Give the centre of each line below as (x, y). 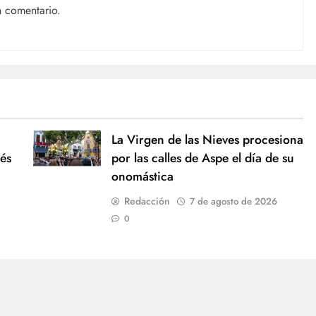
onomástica (142, 176)
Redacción (147, 201)
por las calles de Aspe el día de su (202, 158)
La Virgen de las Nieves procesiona (207, 139)
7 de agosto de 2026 (233, 201)
